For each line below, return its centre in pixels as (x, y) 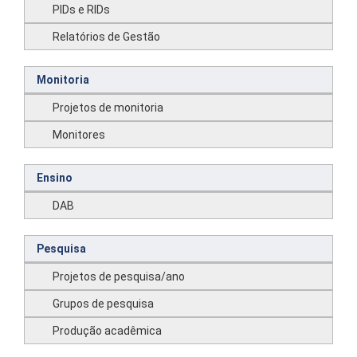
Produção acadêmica (107, 331)
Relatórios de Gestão (106, 37)
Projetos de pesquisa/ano (119, 277)
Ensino (55, 178)
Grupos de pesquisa (103, 304)
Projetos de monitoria (108, 108)
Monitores (79, 135)
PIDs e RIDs (81, 10)
